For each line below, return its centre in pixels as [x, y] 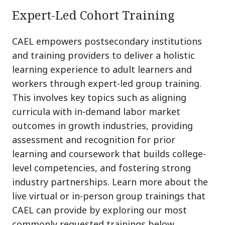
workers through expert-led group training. [107, 83]
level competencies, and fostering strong [101, 167]
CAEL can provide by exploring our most [99, 210]
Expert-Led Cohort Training [93, 15]
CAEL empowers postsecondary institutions [107, 41]
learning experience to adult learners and [102, 69]
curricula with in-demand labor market [96, 111]
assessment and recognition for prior [94, 139]
